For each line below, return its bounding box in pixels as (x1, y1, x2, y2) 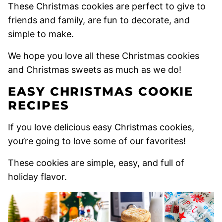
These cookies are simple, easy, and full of (8, 158, 184, 168)
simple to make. (8, 29, 74, 39)
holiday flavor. (8, 171, 67, 182)
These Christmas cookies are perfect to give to (8, 1, 206, 11)
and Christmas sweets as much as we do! (8, 64, 181, 75)
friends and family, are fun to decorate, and (8, 15, 190, 25)
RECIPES (8, 98, 69, 112)
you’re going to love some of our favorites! (8, 136, 186, 146)
